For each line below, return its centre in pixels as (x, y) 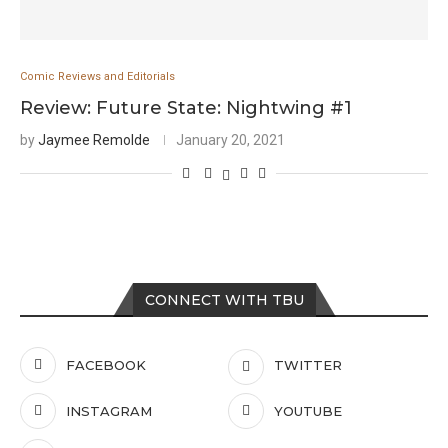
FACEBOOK (106, 365)
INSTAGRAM (109, 411)
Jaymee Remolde (94, 140)
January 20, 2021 (230, 140)
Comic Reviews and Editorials (97, 76)
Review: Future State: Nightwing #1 (186, 108)
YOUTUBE (308, 411)
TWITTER (308, 365)
